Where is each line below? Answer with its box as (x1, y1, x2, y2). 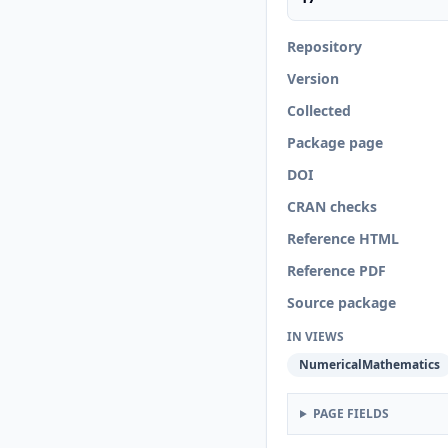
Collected (287, 101, 351, 120)
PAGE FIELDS (312, 405, 389, 422)
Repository (287, 37, 362, 56)
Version (287, 69, 339, 88)
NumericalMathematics (299, 356, 440, 373)
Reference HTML (287, 229, 399, 248)
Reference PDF (287, 261, 386, 280)
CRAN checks (287, 197, 377, 216)
